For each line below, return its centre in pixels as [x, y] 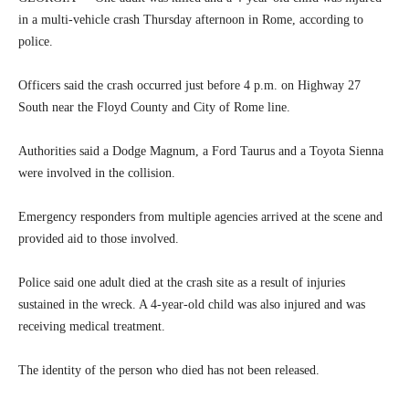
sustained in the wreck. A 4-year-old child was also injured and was [192, 305]
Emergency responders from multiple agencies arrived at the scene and [200, 217]
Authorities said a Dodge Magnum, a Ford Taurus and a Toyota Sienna [201, 152]
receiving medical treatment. [92, 327]
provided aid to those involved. [99, 239]
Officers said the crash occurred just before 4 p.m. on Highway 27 [189, 86]
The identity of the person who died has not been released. [169, 371]
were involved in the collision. [97, 173]
